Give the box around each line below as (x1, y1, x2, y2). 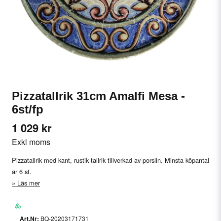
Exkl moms (12, 136, 50, 147)
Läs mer (17, 178, 40, 187)
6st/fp (12, 103, 43, 116)
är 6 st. (12, 166, 32, 176)
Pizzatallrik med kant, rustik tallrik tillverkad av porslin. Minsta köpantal (12, 155, 209, 165)
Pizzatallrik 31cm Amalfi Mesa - (12, 89, 185, 103)
